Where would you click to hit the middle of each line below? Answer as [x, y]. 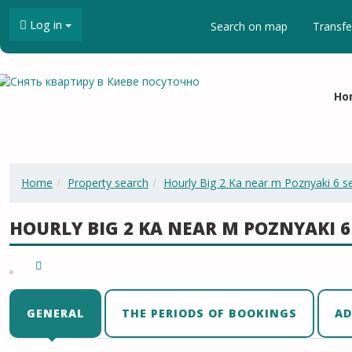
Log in [46, 24]
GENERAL [55, 313]
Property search [108, 183]
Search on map [249, 26]
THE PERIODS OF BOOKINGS [209, 313]
